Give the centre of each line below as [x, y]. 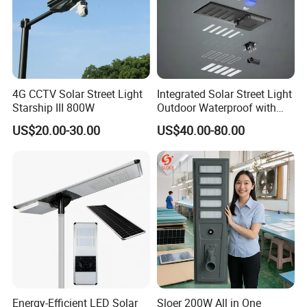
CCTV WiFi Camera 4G [211, 121]
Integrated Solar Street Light [224, 94]
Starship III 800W [54, 107]
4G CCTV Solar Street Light [78, 94]
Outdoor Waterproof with [216, 107]
